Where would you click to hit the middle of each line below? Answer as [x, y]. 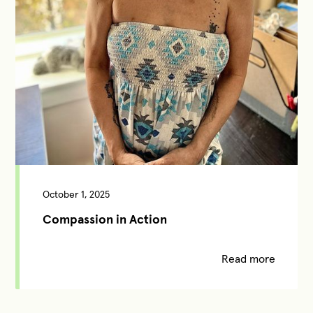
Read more [248, 258]
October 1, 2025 [76, 194]
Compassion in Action [104, 219]
